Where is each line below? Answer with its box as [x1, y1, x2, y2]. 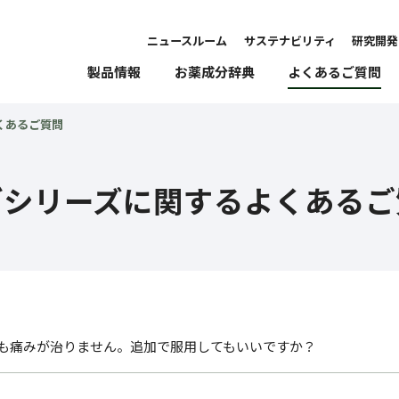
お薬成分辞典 [174, 61, 255, 81]
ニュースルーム [146, 32, 227, 50]
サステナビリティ [243, 32, 336, 50]
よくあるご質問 [287, 61, 381, 81]
